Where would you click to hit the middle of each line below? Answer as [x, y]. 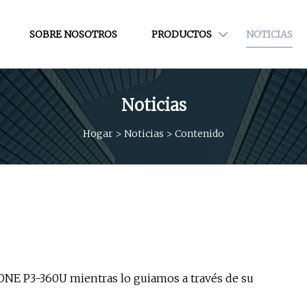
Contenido [199, 133]
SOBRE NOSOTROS [73, 34]
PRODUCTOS [182, 34]
